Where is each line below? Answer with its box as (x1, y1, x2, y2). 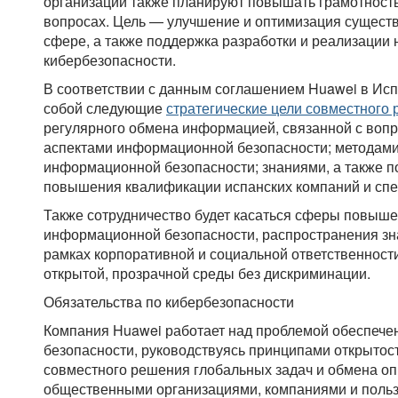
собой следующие (44, 98, 166, 119)
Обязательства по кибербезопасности (44, 291, 294, 313)
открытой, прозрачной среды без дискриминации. (44, 263, 370, 284)
